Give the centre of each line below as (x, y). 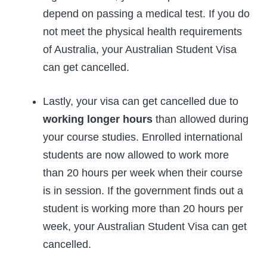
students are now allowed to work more (136, 155)
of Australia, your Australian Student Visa (140, 49)
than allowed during (201, 119)
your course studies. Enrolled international (143, 137)
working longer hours (98, 119)
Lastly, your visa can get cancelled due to (141, 101)
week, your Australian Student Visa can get (145, 226)
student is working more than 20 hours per (143, 209)
